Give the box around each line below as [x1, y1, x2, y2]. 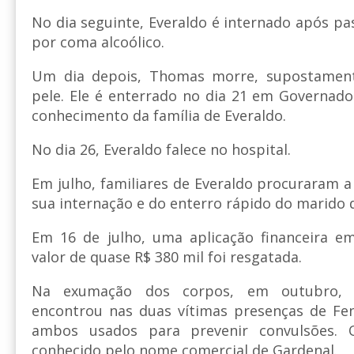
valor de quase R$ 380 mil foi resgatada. [32, 247, 302, 267]
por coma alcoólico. [32, 32, 164, 52]
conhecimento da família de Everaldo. [32, 106, 286, 126]
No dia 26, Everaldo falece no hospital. [32, 140, 291, 160]
